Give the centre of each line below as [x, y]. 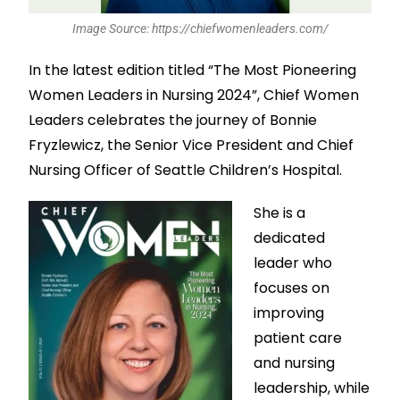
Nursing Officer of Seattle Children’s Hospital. [186, 171]
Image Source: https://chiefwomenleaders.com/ [200, 29]
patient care [298, 338]
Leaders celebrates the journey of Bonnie [173, 121]
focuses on [292, 288]
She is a [280, 213]
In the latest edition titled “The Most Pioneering [193, 71]
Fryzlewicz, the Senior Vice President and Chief [192, 146]
